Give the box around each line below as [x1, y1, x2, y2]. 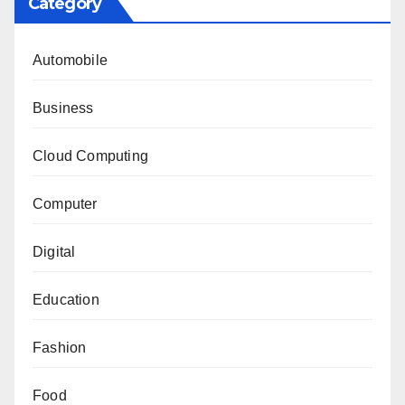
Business [33, 99, 94, 116]
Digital [33, 243, 76, 259]
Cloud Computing [33, 147, 148, 164]
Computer [33, 195, 98, 212]
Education [33, 291, 99, 307]
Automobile [33, 52, 108, 68]
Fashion [33, 339, 87, 355]
